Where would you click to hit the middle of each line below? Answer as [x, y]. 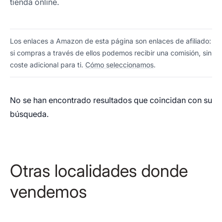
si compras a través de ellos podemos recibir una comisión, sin [111, 53]
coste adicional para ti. [48, 65]
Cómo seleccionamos [119, 65]
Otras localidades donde [99, 171]
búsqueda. [29, 114]
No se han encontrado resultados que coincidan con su [111, 100]
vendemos [48, 192]
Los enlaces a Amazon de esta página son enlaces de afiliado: [111, 41]
